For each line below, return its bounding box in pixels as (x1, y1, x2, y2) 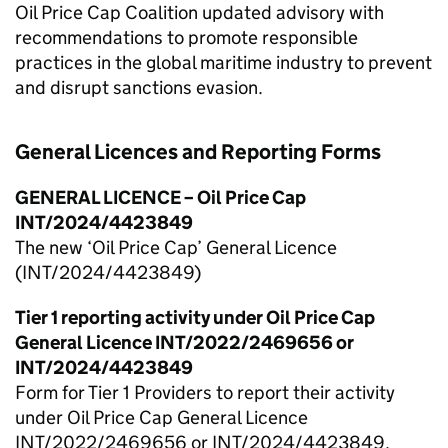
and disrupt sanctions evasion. (15, 76, 263, 99)
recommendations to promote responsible (15, 26, 358, 49)
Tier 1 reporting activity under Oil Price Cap (15, 306, 375, 329)
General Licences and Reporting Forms (15, 139, 381, 165)
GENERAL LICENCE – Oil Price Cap (15, 186, 306, 209)
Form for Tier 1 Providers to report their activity (15, 381, 395, 404)
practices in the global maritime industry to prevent (15, 51, 432, 74)
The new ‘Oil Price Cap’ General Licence (15, 236, 337, 259)
